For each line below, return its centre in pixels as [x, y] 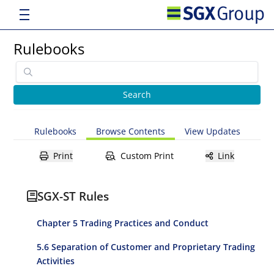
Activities [56, 261]
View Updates [212, 131]
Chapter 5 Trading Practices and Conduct [123, 223]
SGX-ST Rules [73, 196]
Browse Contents [130, 131]
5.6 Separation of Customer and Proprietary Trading [146, 247]
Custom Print [147, 156]
